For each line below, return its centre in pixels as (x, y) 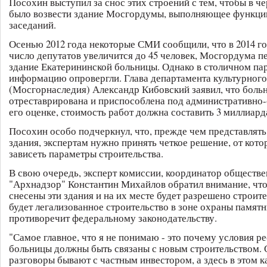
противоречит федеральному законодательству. (113, 218)
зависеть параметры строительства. (86, 154)
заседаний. (32, 25)
